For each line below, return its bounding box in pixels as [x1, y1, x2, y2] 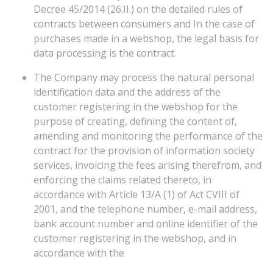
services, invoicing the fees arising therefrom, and [34, 158, 261, 172]
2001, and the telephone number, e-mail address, [34, 202, 257, 216]
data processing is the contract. [34, 46, 176, 60]
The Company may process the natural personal [34, 71, 254, 84]
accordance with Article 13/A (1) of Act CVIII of [34, 188, 239, 201]
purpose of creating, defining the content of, [34, 115, 237, 128]
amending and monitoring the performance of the [34, 129, 263, 143]
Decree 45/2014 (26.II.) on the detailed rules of [34, 2, 243, 16]
